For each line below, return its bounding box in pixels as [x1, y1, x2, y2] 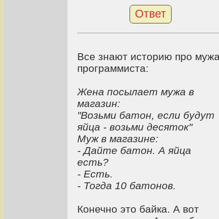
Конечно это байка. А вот [77, 203, 199, 215]
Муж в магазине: [77, 132, 158, 144]
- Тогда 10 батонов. [77, 179, 176, 191]
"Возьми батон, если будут [77, 109, 215, 121]
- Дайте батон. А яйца [77, 144, 191, 156]
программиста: [77, 62, 149, 74]
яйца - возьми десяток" [77, 121, 192, 132]
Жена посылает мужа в [77, 86, 194, 97]
